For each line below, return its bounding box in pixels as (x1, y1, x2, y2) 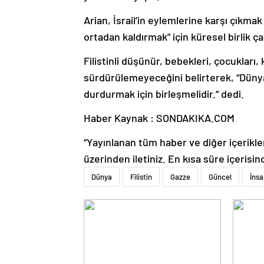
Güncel (209, 172, 232, 182)
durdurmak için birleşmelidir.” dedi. (84, 87, 244, 101)
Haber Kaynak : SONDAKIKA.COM (84, 111, 235, 125)
